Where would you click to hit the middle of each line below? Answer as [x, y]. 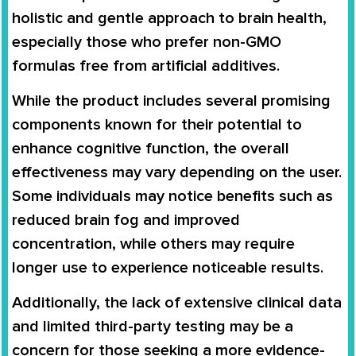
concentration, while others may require [153, 244]
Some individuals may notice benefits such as [172, 196]
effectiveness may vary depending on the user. [177, 172]
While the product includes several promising [171, 101]
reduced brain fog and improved [126, 220]
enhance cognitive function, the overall [151, 148]
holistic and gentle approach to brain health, [169, 18]
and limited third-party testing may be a [153, 327]
